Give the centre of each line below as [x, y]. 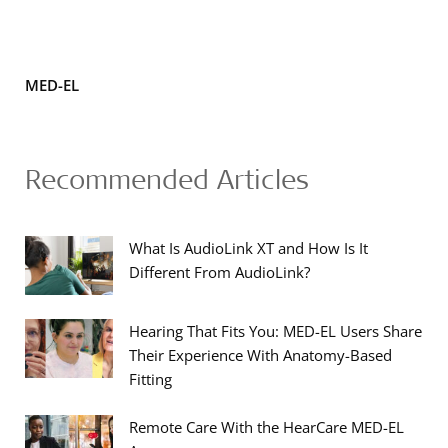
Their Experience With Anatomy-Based [260, 355]
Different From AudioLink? [219, 272]
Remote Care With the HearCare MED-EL [266, 427]
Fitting [150, 379]
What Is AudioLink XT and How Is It [248, 248]
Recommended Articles [167, 178]
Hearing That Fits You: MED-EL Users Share [275, 331]
